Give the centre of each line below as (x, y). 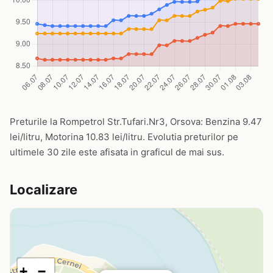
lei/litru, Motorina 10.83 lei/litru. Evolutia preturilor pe (124, 137)
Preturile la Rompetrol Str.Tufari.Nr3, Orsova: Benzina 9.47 (136, 122)
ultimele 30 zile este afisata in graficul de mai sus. (117, 152)
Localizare (44, 190)
